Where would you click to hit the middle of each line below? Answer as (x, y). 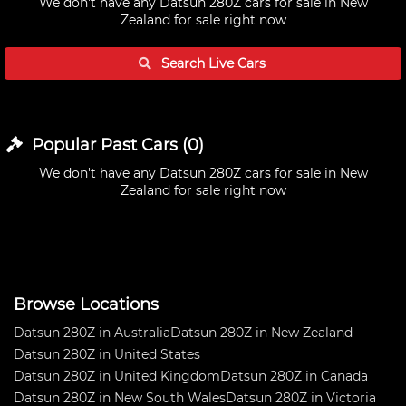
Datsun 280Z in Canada (294, 376)
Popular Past (84, 145)
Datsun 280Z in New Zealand (261, 333)
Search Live (198, 63)
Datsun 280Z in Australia (92, 333)
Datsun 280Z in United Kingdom (117, 376)
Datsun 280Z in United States (107, 354)
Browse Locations (86, 304)
